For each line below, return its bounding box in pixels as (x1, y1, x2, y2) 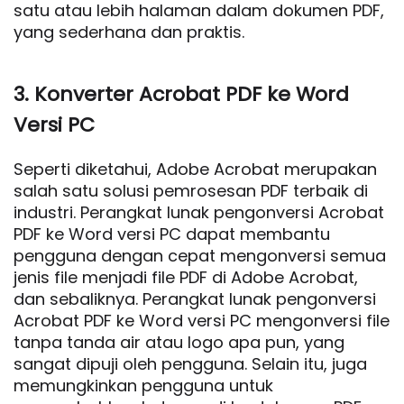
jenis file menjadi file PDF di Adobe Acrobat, (14, 266, 358, 289)
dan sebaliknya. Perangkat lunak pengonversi (14, 288, 376, 310)
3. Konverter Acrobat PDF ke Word (14, 80, 349, 108)
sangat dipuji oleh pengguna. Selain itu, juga (14, 353, 367, 375)
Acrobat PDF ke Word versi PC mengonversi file (14, 309, 390, 332)
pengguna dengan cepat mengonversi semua (14, 244, 386, 267)
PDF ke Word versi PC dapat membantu (14, 223, 330, 245)
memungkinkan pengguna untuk (14, 374, 273, 397)
